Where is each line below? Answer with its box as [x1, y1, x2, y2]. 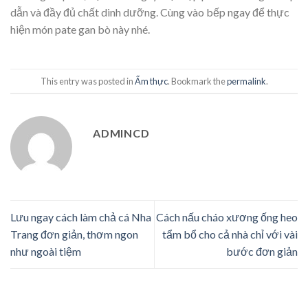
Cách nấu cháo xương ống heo [156, 210, 298, 224]
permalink [226, 75, 266, 87]
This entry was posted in [40, 75, 135, 87]
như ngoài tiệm [10, 245, 81, 258]
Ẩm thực [134, 75, 168, 87]
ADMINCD [93, 126, 150, 140]
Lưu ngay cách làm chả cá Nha [10, 210, 151, 224]
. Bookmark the [167, 75, 227, 87]
